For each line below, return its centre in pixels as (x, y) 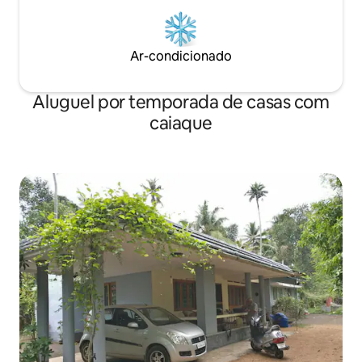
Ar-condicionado (181, 57)
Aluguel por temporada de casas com (181, 103)
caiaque (181, 124)
